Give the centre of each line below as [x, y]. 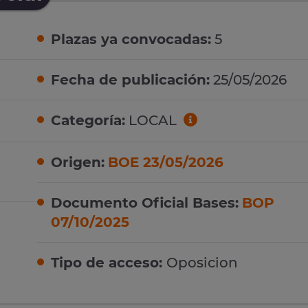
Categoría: [88, 121]
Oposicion [202, 262]
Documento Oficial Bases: [145, 202]
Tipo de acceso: [109, 262]
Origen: [78, 162]
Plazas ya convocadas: [131, 40]
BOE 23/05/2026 [166, 162]
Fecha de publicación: [130, 80]
